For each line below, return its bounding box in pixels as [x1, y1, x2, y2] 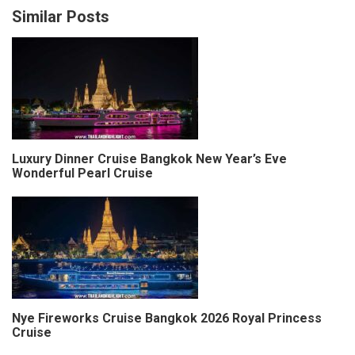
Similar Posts [12, 6, 109, 26]
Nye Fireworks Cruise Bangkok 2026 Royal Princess [12, 310, 322, 326]
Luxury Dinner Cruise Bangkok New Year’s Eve [12, 151, 287, 166]
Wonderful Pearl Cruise [12, 165, 153, 181]
